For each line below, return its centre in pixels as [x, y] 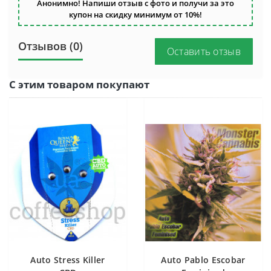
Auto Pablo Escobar [203, 260]
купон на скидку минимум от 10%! [135, 15]
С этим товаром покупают [79, 84]
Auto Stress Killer [68, 260]
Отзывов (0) [51, 46]
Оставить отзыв [204, 51]
